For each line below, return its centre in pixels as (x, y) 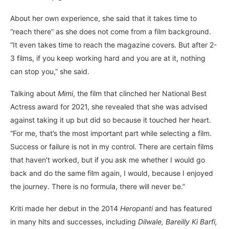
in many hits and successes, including (74, 221)
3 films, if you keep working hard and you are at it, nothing (108, 58)
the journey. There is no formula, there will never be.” (98, 186)
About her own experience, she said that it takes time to (104, 18)
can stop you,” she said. (50, 71)
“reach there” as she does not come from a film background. (111, 31)
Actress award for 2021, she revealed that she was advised (109, 106)
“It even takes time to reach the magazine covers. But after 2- (113, 44)
